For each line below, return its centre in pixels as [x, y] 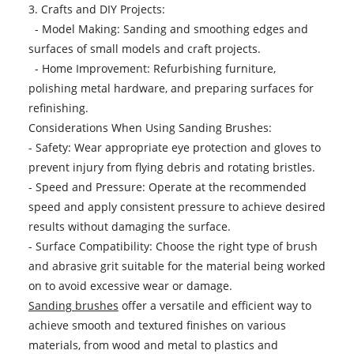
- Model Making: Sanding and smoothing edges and [168, 29]
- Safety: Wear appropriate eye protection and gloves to [174, 148]
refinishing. [58, 108]
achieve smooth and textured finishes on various [157, 326]
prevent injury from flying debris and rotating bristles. [171, 168]
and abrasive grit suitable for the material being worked [177, 266]
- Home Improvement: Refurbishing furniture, [152, 69]
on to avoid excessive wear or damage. [130, 286]
